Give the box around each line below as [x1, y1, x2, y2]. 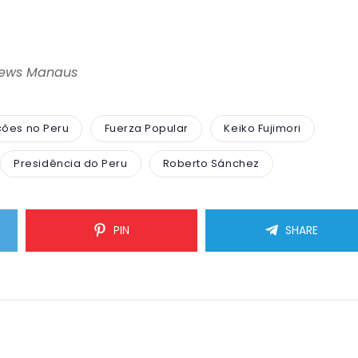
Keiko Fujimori [224, 121, 301, 137]
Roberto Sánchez [162, 156, 260, 172]
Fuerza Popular [104, 121, 189, 137]
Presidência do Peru [14, 156, 128, 172]
